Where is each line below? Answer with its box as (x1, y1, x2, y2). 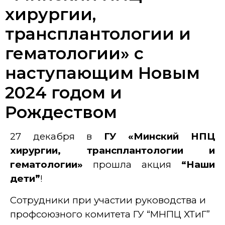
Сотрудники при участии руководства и (10, 194, 206, 206)
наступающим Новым (5, 63, 200, 83)
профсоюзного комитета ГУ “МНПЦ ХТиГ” (10, 208, 210, 220)
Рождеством (5, 102, 117, 123)
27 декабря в (10, 131, 104, 143)
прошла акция (83, 159, 181, 171)
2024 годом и (5, 82, 122, 103)
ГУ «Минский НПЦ (103, 131, 215, 143)
